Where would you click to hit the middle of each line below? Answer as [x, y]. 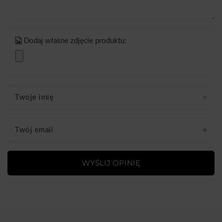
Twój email [34, 130]
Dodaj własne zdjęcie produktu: [74, 41]
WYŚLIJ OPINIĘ [111, 163]
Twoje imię [34, 97]
